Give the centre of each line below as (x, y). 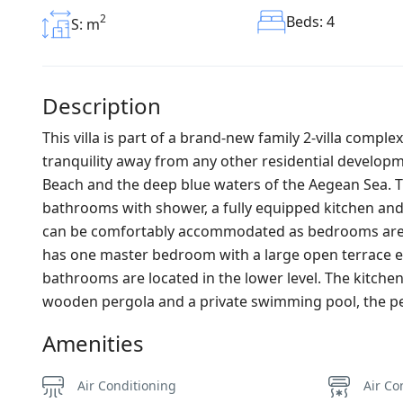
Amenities (93, 343)
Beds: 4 (310, 22)
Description (102, 106)
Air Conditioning (127, 385)
